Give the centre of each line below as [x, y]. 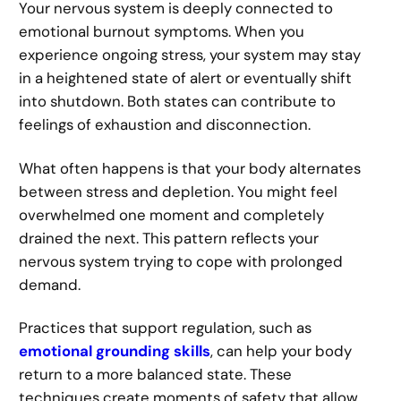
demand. [50, 284]
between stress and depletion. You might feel [179, 191]
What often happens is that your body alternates [190, 168]
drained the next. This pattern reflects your [169, 238]
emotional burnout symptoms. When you [162, 32]
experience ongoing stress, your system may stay [190, 55]
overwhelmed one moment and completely [172, 214]
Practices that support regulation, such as [166, 328]
